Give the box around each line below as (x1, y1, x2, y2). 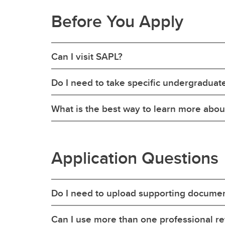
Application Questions (51, 145, 218, 170)
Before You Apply (51, 9, 183, 34)
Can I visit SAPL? (51, 49, 123, 63)
